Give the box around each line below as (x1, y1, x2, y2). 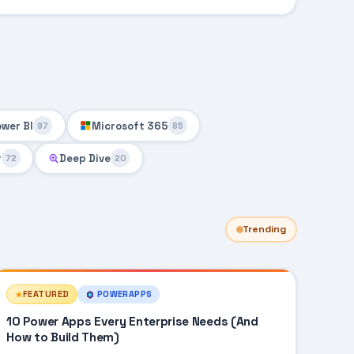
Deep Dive (59, 151, 111, 165)
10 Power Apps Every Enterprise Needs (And (6, 313, 258, 330)
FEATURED (23, 288, 70, 300)
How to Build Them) (6, 329, 119, 345)
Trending (242, 222, 286, 235)
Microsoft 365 (91, 119, 168, 133)
